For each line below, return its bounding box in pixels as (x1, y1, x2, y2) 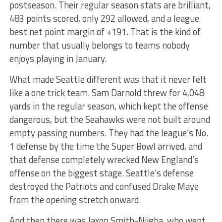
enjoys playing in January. (9, 51, 107, 65)
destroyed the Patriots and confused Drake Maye (9, 179, 199, 193)
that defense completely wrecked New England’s (9, 152, 199, 166)
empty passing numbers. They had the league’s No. (9, 125, 208, 140)
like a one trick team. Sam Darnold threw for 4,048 (9, 85, 204, 100)
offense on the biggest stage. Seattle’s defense (9, 166, 194, 180)
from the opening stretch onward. (9, 192, 141, 207)
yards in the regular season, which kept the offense (9, 99, 208, 113)
